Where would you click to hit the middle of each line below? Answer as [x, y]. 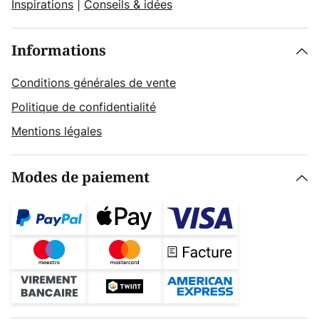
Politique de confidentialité [84, 107]
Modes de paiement [80, 178]
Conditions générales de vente [94, 83]
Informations [59, 51]
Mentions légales [57, 131]
